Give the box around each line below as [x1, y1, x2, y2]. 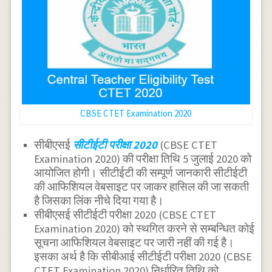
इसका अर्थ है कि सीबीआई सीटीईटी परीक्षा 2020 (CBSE [34, 250, 253, 264]
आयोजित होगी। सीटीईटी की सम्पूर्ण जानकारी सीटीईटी [34, 166, 248, 180]
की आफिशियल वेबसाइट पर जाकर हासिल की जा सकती [34, 180, 250, 194]
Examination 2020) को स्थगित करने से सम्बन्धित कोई [34, 222, 255, 236]
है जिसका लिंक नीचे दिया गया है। [34, 194, 165, 208]
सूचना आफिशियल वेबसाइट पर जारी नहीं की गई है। [34, 236, 235, 250]
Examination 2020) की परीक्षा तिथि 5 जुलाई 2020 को [34, 152, 252, 166]
